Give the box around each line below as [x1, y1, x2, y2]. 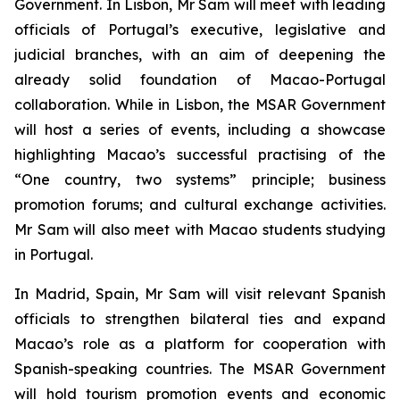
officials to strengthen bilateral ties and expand [14, 310, 386, 328]
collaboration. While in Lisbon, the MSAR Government [14, 96, 386, 113]
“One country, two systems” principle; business [14, 171, 386, 188]
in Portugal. [14, 246, 93, 263]
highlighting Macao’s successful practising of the [14, 146, 386, 163]
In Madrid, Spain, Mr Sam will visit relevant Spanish [14, 285, 386, 303]
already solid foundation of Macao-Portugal [14, 71, 386, 88]
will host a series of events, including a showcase [14, 121, 386, 138]
